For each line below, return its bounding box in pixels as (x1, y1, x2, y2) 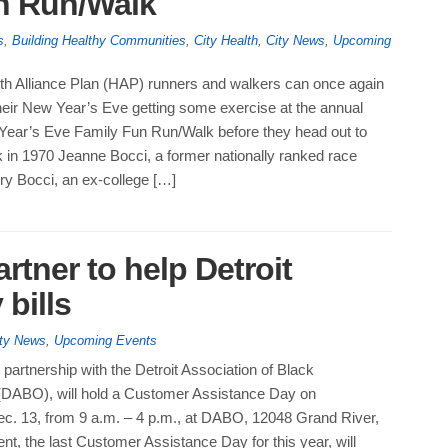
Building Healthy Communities (11, 33, 186, 49)
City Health (193, 33, 258, 49)
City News (265, 33, 325, 49)
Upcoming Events (53, 333, 157, 349)
